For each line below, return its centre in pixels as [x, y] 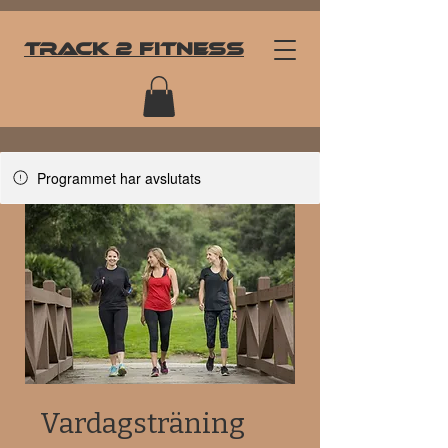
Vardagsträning [142, 423]
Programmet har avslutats [119, 177]
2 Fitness [176, 49]
